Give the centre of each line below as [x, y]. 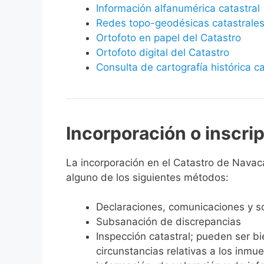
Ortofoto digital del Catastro [164, 52]
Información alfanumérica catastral [178, 8]
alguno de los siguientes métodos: [147, 177]
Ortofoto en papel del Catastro [169, 37]
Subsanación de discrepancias [169, 222]
